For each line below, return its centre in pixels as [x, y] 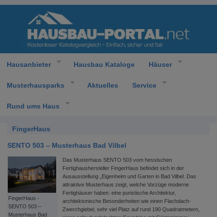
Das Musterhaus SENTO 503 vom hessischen [117, 160]
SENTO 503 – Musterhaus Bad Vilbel [67, 145]
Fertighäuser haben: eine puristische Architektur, [119, 193]
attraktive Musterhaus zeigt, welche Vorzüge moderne [126, 185]
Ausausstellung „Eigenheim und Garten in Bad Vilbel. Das [129, 176]
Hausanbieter [29, 64]
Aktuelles [102, 85]
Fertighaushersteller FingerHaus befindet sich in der [123, 168]
